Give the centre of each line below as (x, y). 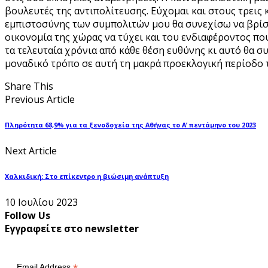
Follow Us (28, 215)
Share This (29, 86)
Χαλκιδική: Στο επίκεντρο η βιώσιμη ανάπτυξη (87, 176)
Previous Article (40, 99)
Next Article (31, 150)
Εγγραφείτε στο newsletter (72, 228)
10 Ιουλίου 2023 (41, 202)
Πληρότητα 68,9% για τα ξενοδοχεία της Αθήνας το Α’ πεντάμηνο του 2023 (130, 125)
